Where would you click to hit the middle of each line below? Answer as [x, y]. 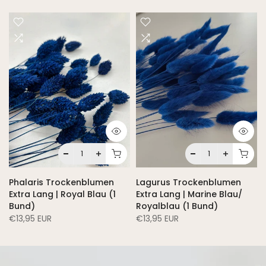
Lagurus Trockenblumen [189, 182]
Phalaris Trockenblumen [61, 182]
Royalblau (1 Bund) [177, 206]
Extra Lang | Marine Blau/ [189, 194]
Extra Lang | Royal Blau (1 [62, 194]
